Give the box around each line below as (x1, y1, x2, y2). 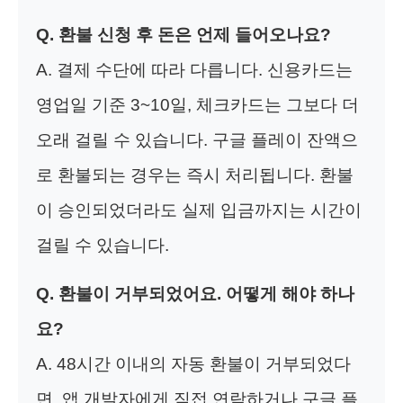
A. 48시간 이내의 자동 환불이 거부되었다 (36, 354, 351, 373)
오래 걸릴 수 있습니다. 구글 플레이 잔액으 (36, 130, 358, 149)
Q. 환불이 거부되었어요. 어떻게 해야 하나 (36, 283, 354, 303)
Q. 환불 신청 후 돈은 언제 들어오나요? (36, 24, 331, 44)
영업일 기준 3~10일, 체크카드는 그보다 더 (36, 94, 359, 114)
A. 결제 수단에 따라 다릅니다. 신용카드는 (36, 59, 353, 79)
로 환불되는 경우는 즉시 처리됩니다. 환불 (36, 165, 354, 184)
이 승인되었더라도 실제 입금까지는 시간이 (36, 200, 362, 219)
